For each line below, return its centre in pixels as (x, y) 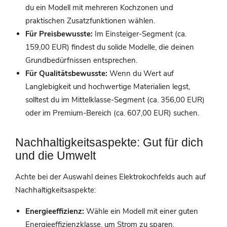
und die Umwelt (55, 156)
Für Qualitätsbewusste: (66, 74)
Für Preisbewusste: (59, 34)
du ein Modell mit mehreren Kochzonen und (99, 8)
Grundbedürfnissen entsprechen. (81, 61)
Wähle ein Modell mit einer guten (141, 212)
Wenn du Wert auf (141, 74)
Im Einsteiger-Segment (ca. (140, 34)
